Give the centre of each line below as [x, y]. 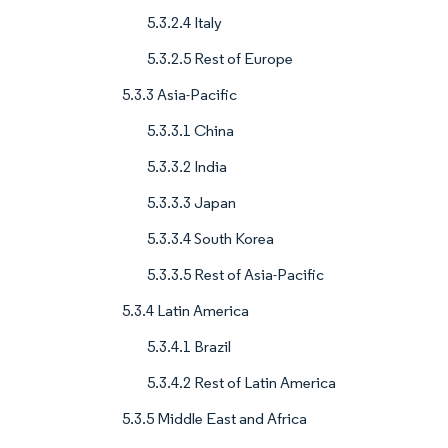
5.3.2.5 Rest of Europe [220, 59]
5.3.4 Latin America [185, 311]
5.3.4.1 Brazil [189, 347]
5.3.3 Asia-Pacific [179, 95]
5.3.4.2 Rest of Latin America [241, 383]
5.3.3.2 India [187, 167]
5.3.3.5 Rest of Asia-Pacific [235, 275]
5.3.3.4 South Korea [210, 239]
